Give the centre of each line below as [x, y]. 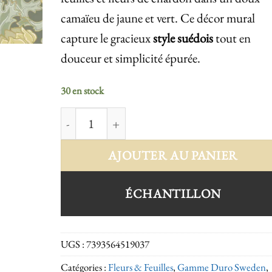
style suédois [183, 38]
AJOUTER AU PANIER [173, 155]
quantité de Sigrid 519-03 [116, 116]
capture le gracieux [107, 38]
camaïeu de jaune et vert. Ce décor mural [158, 18]
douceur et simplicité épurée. [130, 58]
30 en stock [82, 91]
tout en [232, 38]
